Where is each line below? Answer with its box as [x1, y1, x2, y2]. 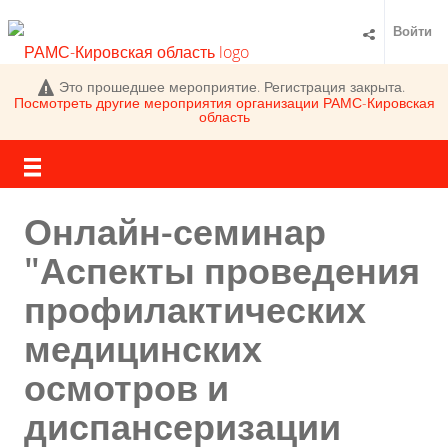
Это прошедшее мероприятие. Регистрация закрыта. [59, 77, 406, 96]
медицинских [24, 324, 262, 374]
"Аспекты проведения [24, 246, 420, 296]
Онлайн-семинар [24, 207, 326, 257]
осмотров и [24, 363, 229, 413]
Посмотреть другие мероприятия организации [13, 93, 323, 113]
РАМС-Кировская [322, 93, 435, 113]
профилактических [24, 285, 366, 335]
